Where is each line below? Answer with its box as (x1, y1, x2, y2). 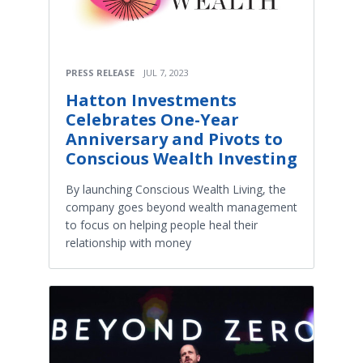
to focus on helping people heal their (66, 216, 258, 233)
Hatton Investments (66, 88, 237, 111)
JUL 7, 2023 (143, 66, 189, 79)
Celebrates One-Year (66, 108, 239, 130)
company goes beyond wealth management (66, 199, 297, 215)
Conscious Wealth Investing (66, 147, 297, 169)
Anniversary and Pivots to (66, 127, 283, 150)
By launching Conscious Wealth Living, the (66, 181, 286, 197)
